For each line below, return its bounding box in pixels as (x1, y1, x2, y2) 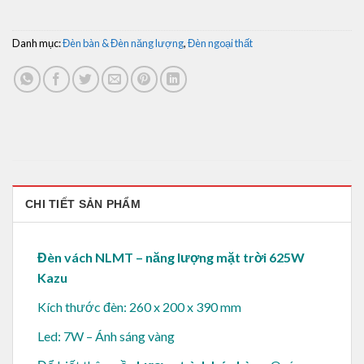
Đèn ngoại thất (188, 36, 253, 50)
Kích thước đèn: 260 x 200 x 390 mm (37, 299, 241, 315)
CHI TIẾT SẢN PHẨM (25, 197, 141, 210)
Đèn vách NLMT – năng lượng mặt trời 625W (37, 249, 305, 265)
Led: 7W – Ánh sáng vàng (37, 328, 175, 344)
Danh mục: (12, 36, 63, 50)
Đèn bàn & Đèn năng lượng (63, 36, 184, 50)
